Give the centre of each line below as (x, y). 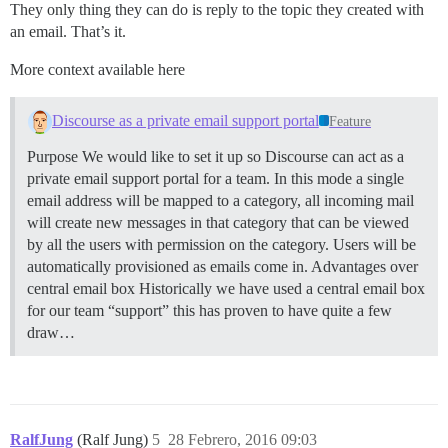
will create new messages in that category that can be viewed (218, 222)
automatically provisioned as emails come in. (169, 266)
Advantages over (364, 266)
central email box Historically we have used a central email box (226, 288)
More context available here (97, 69)
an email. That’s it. (68, 31)
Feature (350, 121)
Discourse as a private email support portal (185, 120)
